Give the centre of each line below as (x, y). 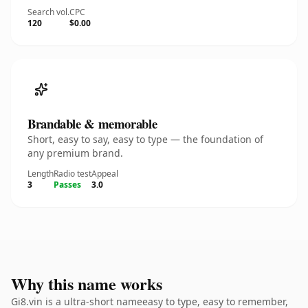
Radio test (73, 174)
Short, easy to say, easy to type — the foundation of (145, 139)
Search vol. (48, 12)
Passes (67, 185)
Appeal (105, 174)
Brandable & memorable (92, 123)
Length (41, 174)
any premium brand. (75, 153)
